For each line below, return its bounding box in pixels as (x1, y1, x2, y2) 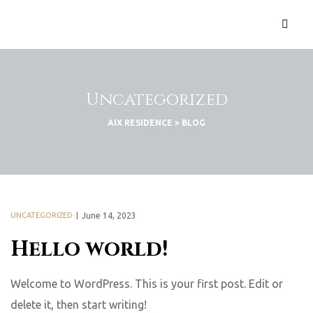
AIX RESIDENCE (108, 117, 173, 127)
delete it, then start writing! (10, 298, 147, 312)
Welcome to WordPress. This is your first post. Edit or (10, 277, 283, 291)
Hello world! (10, 235, 168, 264)
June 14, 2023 (82, 211, 136, 220)
